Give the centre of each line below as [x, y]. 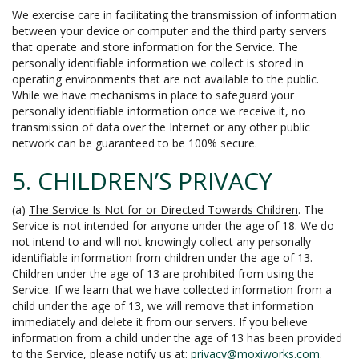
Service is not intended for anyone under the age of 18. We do [173, 226]
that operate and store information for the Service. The [155, 47]
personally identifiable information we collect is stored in [158, 63]
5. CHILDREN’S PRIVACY [142, 181]
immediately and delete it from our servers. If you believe [160, 322]
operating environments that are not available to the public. [165, 79]
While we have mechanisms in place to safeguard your [153, 95]
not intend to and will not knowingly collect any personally [161, 242]
